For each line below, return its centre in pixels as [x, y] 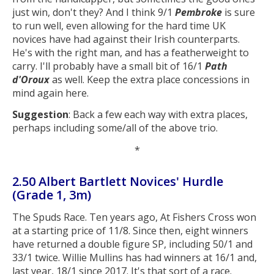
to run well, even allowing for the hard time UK [119, 25]
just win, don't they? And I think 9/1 [94, 12]
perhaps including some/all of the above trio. [115, 128]
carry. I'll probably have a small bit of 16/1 [109, 66]
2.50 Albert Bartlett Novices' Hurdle [118, 181]
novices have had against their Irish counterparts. [126, 39]
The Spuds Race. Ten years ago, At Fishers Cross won [134, 217]
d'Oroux [31, 79]
